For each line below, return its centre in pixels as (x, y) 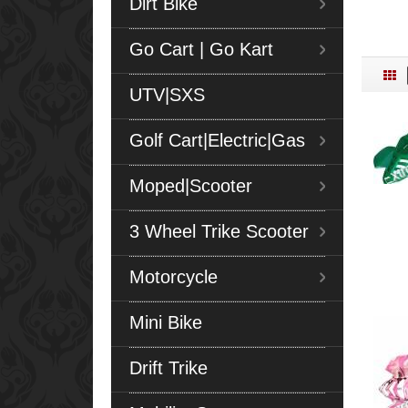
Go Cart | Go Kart (201, 49)
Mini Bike (166, 322)
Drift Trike (168, 367)
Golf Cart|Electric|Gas (217, 140)
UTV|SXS (167, 94)
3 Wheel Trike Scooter (219, 231)
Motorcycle (173, 276)
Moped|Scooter (191, 185)
